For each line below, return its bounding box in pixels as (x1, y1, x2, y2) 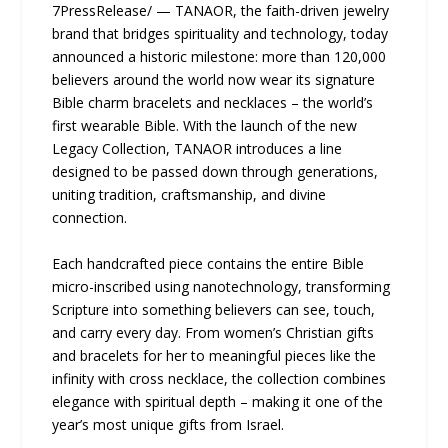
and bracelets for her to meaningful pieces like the (52, 345, 377, 365)
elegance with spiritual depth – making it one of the (52, 391, 384, 411)
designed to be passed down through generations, (52, 162, 379, 182)
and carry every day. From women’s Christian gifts (52, 322, 375, 342)
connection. (52, 208, 128, 228)
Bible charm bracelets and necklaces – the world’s (52, 93, 374, 113)
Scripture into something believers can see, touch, (52, 299, 376, 319)
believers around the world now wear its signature (52, 70, 376, 90)
